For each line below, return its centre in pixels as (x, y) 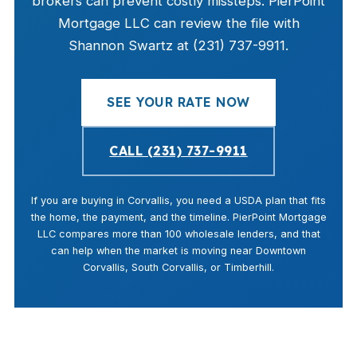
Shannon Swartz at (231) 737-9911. (178, 45)
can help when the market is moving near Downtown (178, 251)
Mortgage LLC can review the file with (178, 23)
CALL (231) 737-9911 (178, 151)
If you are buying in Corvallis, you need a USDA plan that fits (178, 200)
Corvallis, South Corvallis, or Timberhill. (178, 267)
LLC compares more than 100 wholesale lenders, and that (178, 234)
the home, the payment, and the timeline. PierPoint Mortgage (178, 217)
